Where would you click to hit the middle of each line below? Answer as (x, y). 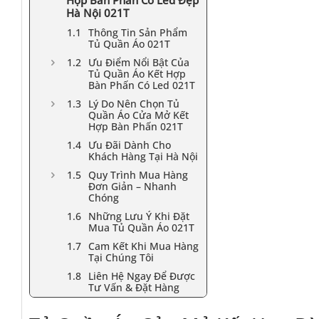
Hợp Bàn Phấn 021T (136, 127)
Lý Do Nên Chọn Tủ (134, 104)
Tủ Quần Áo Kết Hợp (137, 74)
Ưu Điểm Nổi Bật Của (139, 63)
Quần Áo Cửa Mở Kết (138, 115)
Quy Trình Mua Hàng (138, 175)
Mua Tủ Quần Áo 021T (141, 228)
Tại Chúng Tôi (121, 258)
